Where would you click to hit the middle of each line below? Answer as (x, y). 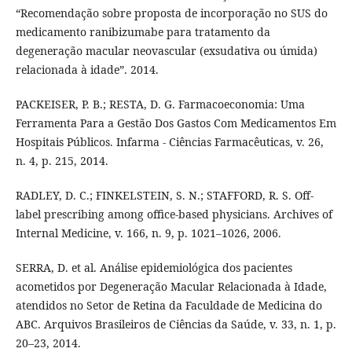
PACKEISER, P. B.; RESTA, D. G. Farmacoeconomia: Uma (160, 104)
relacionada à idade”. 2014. (87, 69)
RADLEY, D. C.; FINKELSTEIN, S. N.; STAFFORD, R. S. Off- (164, 195)
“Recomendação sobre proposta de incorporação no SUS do (171, 13)
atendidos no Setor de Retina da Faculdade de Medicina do (169, 305)
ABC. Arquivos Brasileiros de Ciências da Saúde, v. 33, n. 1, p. (176, 324)
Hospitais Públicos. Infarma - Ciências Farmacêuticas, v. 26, (169, 141)
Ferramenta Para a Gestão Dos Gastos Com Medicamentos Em (176, 123)
